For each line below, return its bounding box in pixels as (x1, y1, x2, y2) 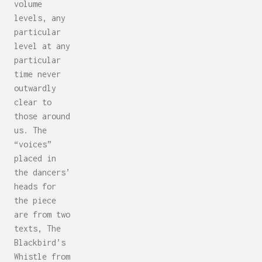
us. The (14, 125, 47, 136)
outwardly (14, 83, 56, 94)
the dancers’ (14, 167, 70, 178)
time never (14, 69, 61, 80)
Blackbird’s (14, 237, 65, 248)
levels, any (14, 13, 65, 23)
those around (14, 111, 70, 122)
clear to (14, 97, 51, 108)
